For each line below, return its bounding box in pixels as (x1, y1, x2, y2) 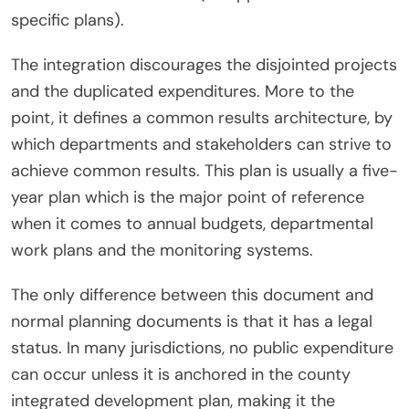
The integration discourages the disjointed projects (11, 54, 397, 77)
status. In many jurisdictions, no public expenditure (11, 337, 393, 360)
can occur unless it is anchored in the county (11, 363, 351, 386)
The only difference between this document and (11, 284, 373, 307)
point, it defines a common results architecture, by (11, 107, 393, 130)
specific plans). (11, 9, 124, 32)
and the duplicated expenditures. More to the (11, 80, 354, 103)
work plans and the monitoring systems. (11, 239, 313, 262)
